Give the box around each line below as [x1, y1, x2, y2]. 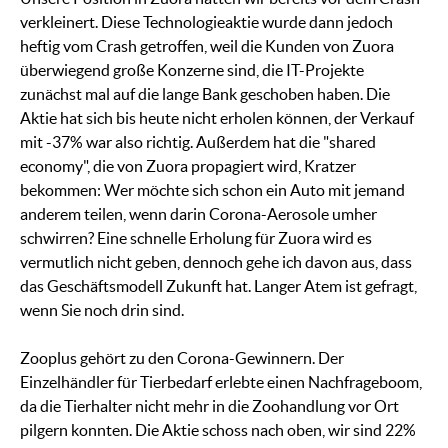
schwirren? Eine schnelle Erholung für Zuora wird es [20, 229, 372, 248]
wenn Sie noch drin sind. [20, 301, 184, 320]
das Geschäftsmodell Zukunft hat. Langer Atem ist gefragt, [20, 277, 417, 296]
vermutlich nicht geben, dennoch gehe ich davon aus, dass [20, 253, 412, 272]
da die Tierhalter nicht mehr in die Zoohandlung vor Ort [20, 397, 399, 416]
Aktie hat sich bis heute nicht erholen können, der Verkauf [20, 109, 414, 128]
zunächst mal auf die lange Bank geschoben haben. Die [20, 85, 390, 104]
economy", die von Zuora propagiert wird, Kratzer [20, 157, 356, 176]
